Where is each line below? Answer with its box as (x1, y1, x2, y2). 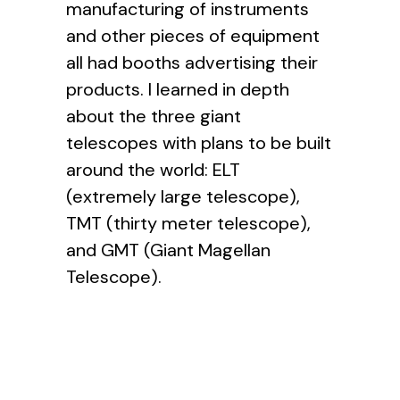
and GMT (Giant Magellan (66, 238, 271, 262)
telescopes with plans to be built (66, 131, 331, 154)
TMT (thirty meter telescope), (66, 212, 311, 235)
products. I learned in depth (66, 78, 289, 101)
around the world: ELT (66, 158, 240, 181)
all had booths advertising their (66, 51, 318, 74)
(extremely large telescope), (66, 185, 300, 208)
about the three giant (66, 104, 241, 128)
